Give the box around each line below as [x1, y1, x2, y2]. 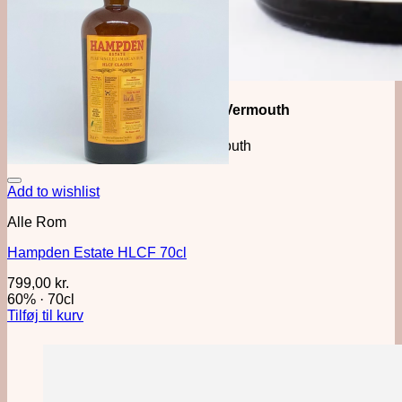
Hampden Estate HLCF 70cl [7, 245, 187, 260]
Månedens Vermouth [148, 102, 290, 118]
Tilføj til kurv [7, 308, 83, 323]
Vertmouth [187, 137, 251, 153]
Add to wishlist [7, 184, 100, 199]
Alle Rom [7, 214, 66, 230]
